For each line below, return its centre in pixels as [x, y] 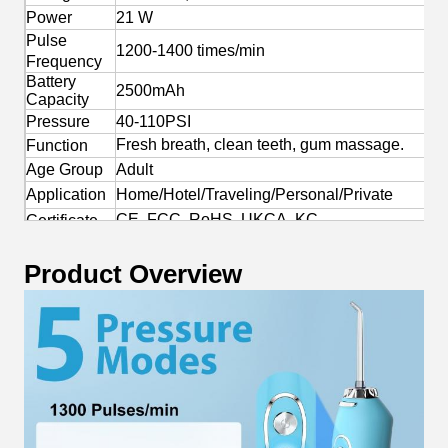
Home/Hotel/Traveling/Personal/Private [254, 195]
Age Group [64, 170]
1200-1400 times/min [190, 51]
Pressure [58, 122]
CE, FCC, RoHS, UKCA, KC [217, 220]
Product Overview [133, 274]
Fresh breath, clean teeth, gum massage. [260, 145]
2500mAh [150, 91]
